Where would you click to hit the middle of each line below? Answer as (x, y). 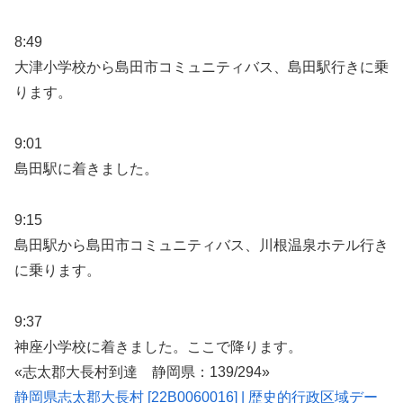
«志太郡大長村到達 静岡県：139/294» (142, 372)
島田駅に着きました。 (86, 168)
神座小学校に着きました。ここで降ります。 (158, 346)
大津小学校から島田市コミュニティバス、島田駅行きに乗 (201, 67)
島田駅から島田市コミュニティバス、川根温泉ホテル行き (201, 245)
